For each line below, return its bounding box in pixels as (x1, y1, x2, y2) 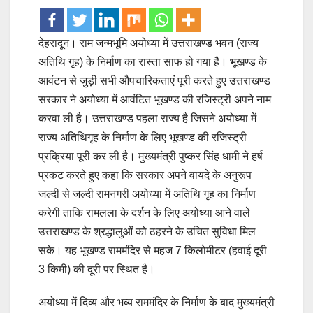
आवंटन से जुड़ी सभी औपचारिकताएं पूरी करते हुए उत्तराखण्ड (38, 74, 270, 87)
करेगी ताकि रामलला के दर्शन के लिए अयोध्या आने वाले (38, 206, 250, 219)
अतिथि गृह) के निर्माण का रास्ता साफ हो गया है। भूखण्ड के (38, 55, 267, 68)
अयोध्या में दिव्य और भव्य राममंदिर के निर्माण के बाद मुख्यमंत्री (38, 296, 275, 308)
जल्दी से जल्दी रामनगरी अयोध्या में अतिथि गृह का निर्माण (38, 187, 256, 200)
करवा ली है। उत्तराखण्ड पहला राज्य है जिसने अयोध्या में (38, 112, 256, 124)
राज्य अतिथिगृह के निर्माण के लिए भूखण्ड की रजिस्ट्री (38, 131, 247, 143)
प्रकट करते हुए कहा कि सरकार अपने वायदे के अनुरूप (38, 168, 252, 181)
